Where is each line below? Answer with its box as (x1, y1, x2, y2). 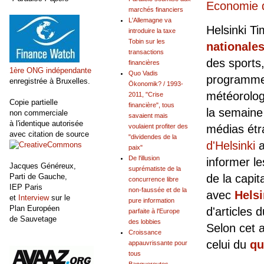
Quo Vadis (128, 70, 158, 77)
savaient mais (128, 112, 168, 120)
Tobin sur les (128, 38, 165, 45)
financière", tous (128, 101, 174, 109)
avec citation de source (9, 129, 89, 138)
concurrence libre (128, 176, 179, 183)
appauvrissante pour (128, 239, 187, 247)
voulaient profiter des (128, 123, 188, 130)
